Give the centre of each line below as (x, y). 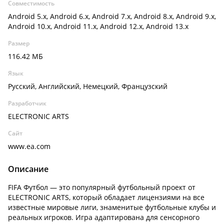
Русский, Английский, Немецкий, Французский (88, 86)
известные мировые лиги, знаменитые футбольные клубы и (112, 207)
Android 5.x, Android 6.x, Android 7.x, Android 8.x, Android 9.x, (112, 16)
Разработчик (27, 103)
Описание (28, 169)
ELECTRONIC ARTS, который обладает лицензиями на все (106, 197)
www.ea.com (29, 146)
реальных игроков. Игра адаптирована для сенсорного (104, 217)
